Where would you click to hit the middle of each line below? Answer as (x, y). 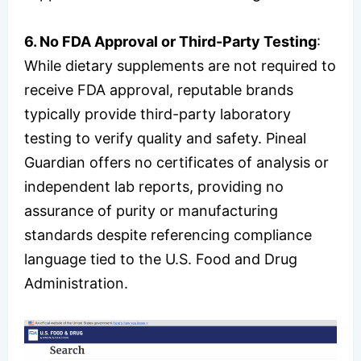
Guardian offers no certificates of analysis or (176, 162)
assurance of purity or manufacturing (151, 210)
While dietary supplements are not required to (180, 65)
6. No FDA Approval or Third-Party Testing (170, 41)
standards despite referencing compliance (168, 234)
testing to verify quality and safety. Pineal (165, 138)
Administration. (76, 283)
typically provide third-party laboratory (158, 114)
